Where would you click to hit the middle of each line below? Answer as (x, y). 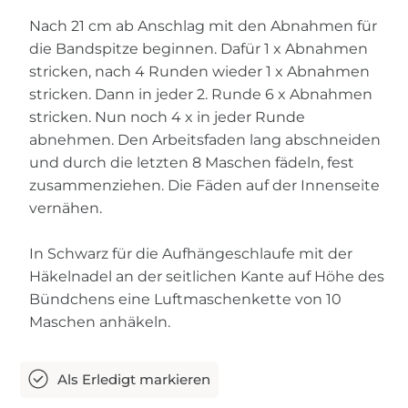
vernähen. (66, 209)
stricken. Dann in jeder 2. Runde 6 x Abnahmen (201, 95)
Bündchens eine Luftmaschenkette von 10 (186, 300)
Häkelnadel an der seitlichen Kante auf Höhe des (207, 277)
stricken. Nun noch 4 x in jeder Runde (168, 117)
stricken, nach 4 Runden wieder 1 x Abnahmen (200, 72)
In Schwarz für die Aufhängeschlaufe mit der (191, 254)
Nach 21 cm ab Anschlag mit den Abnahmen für (204, 26)
